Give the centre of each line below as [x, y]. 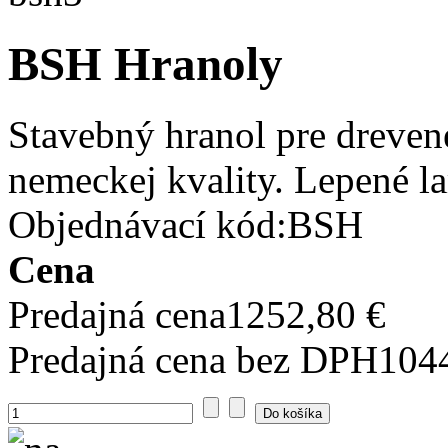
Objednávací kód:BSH [185, 225]
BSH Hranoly [145, 63]
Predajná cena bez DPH [193, 360]
